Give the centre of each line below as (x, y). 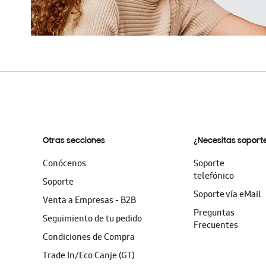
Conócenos (64, 164)
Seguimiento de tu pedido (92, 220)
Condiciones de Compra (89, 238)
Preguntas (214, 214)
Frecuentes (216, 226)
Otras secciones (74, 141)
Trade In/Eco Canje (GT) (89, 256)
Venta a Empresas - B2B (89, 201)
